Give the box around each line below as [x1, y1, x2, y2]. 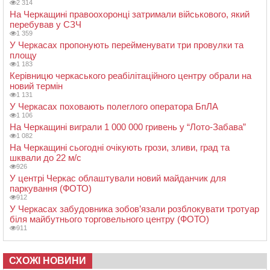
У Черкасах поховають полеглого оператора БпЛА [10, 101, 218, 112]
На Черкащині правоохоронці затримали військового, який [10, 9, 250, 20]
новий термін [10, 81, 63, 92]
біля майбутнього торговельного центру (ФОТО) [10, 214, 209, 225]
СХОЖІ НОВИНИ [9, 256, 86, 266]
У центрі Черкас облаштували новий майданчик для [10, 173, 226, 184]
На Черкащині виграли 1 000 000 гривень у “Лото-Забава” [10, 122, 246, 133]
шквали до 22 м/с [10, 152, 81, 163]
